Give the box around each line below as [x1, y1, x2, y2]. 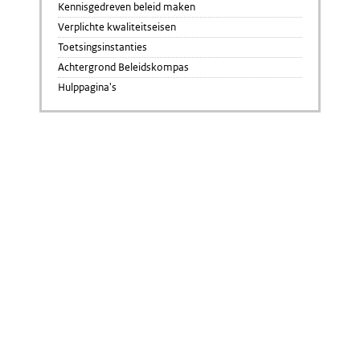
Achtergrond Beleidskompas [58, 60, 189, 74]
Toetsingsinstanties [58, 40, 147, 54]
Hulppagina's [58, 80, 117, 94]
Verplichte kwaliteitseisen [58, 20, 176, 34]
